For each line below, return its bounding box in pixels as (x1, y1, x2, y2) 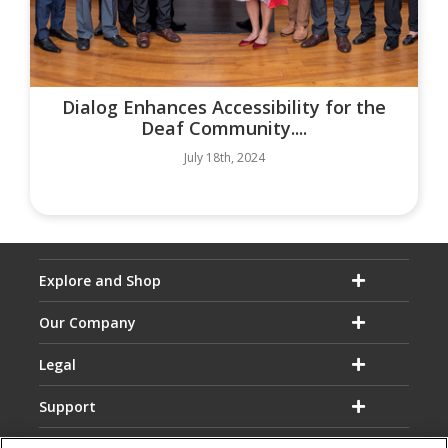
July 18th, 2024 (183, 149, 265, 167)
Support (39, 397, 96, 417)
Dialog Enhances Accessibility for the (62, 95, 386, 120)
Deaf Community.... (141, 116, 307, 141)
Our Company (39, 313, 136, 333)
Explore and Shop (39, 271, 161, 291)
